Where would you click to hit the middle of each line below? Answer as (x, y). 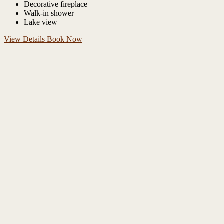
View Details (25, 39)
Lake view (41, 22)
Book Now (65, 39)
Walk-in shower (49, 13)
